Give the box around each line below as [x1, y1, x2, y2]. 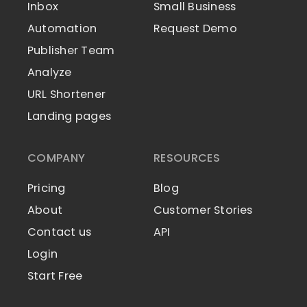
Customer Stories [153, 202, 253, 219]
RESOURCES [153, 150, 220, 167]
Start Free [27, 268, 83, 284]
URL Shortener [27, 86, 106, 102]
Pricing [27, 180, 66, 197]
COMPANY [27, 150, 86, 167]
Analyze [27, 64, 72, 80]
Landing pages [27, 108, 111, 124]
